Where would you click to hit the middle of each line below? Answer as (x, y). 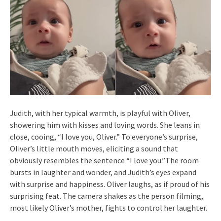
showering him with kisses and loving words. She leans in (105, 125)
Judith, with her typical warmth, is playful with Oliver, (100, 113)
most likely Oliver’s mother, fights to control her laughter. (109, 208)
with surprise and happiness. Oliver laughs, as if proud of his (110, 184)
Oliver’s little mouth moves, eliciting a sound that (94, 149)
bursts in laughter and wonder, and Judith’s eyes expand (103, 172)
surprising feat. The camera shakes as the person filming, (107, 196)
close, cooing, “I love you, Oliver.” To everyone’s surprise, (104, 137)
